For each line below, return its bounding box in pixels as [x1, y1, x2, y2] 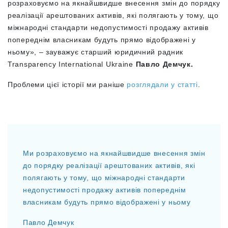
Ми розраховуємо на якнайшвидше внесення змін [23, 149, 206, 157]
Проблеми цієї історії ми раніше [8, 80, 127, 89]
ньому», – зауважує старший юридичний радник [8, 48, 184, 56]
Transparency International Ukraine [8, 60, 136, 68]
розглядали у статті [127, 80, 198, 89]
